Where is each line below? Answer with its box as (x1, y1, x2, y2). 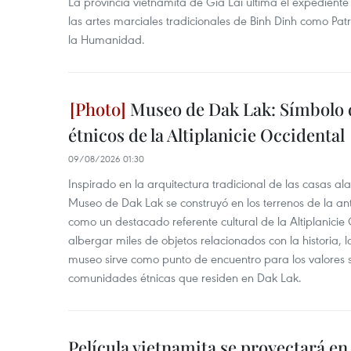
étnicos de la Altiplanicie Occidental (68, 123, 345, 147)
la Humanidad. (68, 31, 145, 47)
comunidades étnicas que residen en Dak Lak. (68, 270, 302, 285)
